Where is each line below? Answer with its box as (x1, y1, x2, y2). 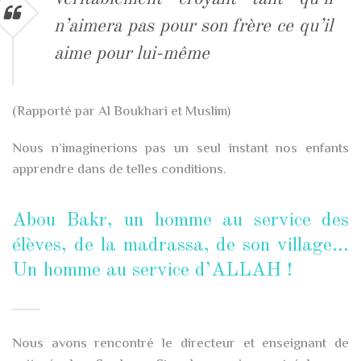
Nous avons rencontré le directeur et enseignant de (12, 333, 349, 355)
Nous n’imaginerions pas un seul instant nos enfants (12, 138, 349, 160)
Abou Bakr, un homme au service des (12, 210, 349, 230)
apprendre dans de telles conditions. (12, 159, 226, 180)
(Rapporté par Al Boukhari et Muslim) (12, 101, 230, 122)
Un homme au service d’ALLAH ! (12, 260, 293, 280)
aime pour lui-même (54, 44, 210, 63)
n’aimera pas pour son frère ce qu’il (54, 16, 333, 35)
